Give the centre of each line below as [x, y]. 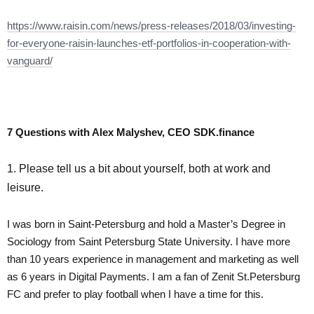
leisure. [25, 187]
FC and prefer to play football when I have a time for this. [135, 294]
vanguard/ [30, 60]
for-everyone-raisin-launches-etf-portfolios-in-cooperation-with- [149, 43]
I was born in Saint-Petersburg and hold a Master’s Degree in [146, 224]
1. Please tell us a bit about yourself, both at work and [139, 168]
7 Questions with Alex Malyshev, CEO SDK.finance [131, 132]
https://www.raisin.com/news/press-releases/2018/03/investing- [151, 25]
